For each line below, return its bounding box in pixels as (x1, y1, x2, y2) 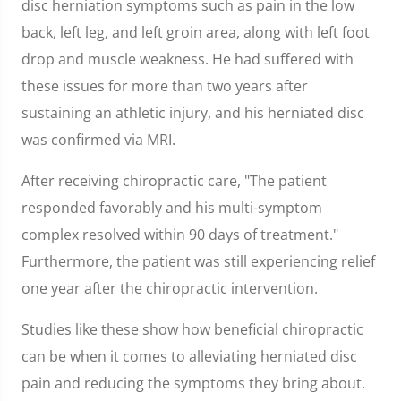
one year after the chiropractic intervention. (21, 278, 318, 298)
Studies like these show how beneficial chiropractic (21, 320, 363, 339)
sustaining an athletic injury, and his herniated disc (21, 103, 364, 123)
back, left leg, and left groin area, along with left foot (21, 22, 370, 42)
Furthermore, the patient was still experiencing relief (21, 252, 375, 271)
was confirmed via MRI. (21, 130, 175, 149)
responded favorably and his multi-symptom (21, 198, 322, 218)
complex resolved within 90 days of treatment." (21, 225, 338, 244)
